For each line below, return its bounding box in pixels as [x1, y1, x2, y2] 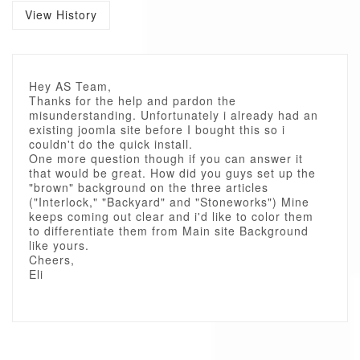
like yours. [29, 237, 89, 253]
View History [25, 6, 97, 22]
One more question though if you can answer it [29, 150, 303, 166]
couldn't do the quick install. [29, 136, 193, 152]
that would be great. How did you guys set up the [29, 165, 316, 181]
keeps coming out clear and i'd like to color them [29, 208, 313, 224]
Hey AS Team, [29, 78, 112, 94]
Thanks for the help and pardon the [29, 92, 236, 108]
